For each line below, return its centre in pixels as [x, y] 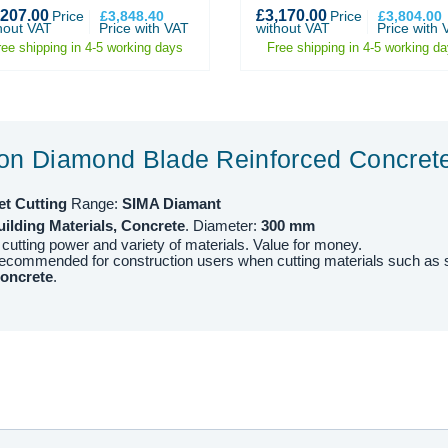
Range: [94, 204]
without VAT [293, 28]
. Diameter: [223, 226]
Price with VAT [143, 28]
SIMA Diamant [171, 204]
